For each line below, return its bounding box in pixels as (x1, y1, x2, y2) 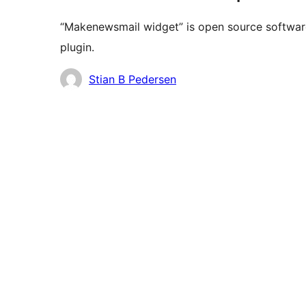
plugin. (60, 40, 94, 55)
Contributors (59, 71, 125, 85)
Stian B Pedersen (89, 72, 176, 87)
